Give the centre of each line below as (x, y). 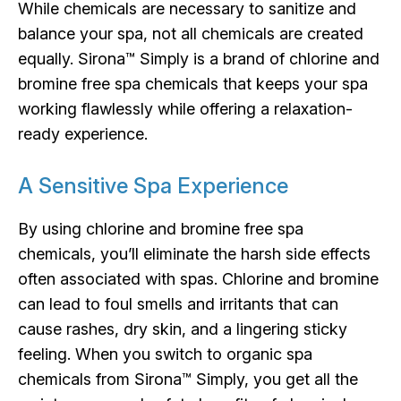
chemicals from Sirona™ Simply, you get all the (188, 379)
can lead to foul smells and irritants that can (178, 303)
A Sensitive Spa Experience (153, 185)
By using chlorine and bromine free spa (161, 228)
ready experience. (83, 133)
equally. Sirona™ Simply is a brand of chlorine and (199, 58)
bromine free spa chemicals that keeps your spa (193, 83)
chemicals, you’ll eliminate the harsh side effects (194, 253)
